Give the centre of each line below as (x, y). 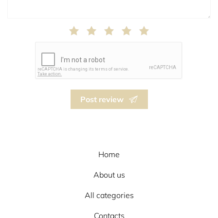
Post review (102, 99)
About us (109, 175)
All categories (109, 195)
